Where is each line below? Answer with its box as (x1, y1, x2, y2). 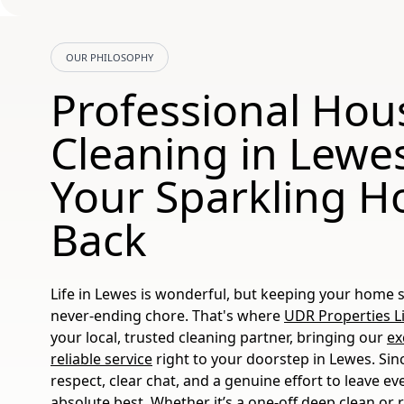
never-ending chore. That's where (50, 306, 284, 326)
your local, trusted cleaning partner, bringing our (50, 327, 387, 347)
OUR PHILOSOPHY (66, 50, 153, 64)
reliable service (50, 349, 152, 369)
